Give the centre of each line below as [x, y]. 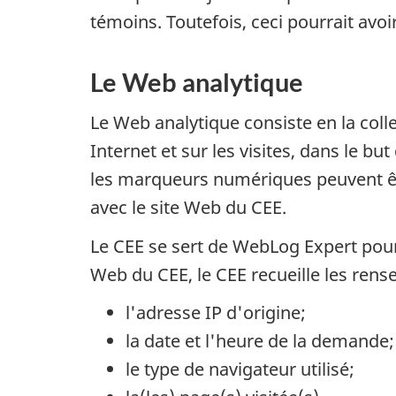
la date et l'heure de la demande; [260, 341]
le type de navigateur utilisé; [240, 369]
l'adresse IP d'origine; [216, 312]
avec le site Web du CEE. [188, 207]
